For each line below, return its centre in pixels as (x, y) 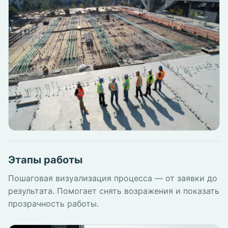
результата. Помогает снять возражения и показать (114, 191)
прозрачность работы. (53, 203)
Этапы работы (45, 160)
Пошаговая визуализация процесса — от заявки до (113, 178)
